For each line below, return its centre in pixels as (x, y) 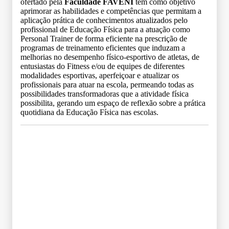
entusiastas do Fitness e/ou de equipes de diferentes (102, 66)
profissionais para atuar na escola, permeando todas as (107, 84)
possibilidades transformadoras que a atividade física (105, 94)
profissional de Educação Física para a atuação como (105, 29)
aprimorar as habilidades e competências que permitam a (111, 11)
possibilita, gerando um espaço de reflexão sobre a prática (113, 103)
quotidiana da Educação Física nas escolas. (89, 112)
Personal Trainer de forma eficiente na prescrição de (104, 38)
